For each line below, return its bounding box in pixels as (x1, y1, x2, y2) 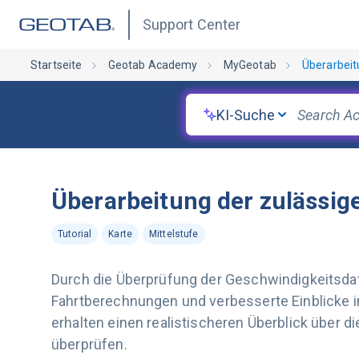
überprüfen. (51, 336, 127, 353)
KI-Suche (216, 106, 275, 123)
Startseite (30, 58, 83, 71)
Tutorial (58, 228, 92, 240)
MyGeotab (223, 58, 276, 71)
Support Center (142, 16, 241, 33)
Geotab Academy (107, 58, 198, 71)
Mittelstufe (148, 228, 199, 240)
